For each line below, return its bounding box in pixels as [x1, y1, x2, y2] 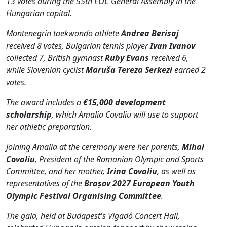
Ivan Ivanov [150, 40, 195, 51]
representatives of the [6, 177, 84, 189]
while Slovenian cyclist [6, 64, 86, 75]
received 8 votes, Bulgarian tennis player [6, 40, 150, 51]
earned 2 [174, 64, 206, 75]
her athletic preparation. [6, 121, 92, 132]
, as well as [157, 165, 196, 177]
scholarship [6, 108, 52, 120]
